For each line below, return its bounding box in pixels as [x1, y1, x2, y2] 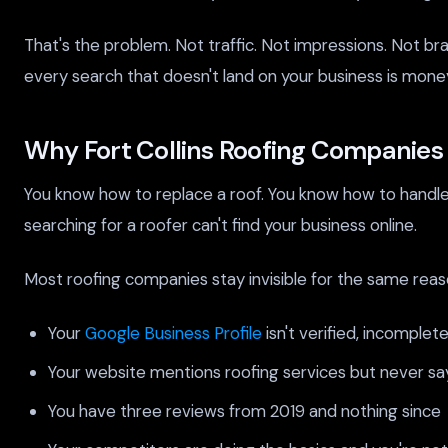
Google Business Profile [85, 322, 262, 345]
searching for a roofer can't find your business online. [24, 213, 417, 236]
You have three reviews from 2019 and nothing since [48, 400, 441, 423]
